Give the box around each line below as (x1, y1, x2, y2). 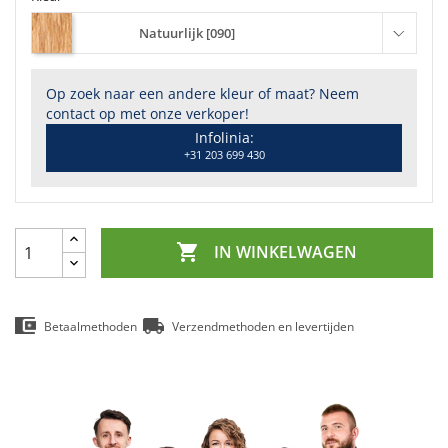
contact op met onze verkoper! (46, 103, 249, 123)
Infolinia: (194, 127, 254, 147)
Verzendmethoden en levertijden (172, 317, 354, 335)
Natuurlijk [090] (139, 23, 235, 42)
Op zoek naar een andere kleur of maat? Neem (46, 83, 359, 103)
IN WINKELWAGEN (214, 240, 358, 263)
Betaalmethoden (44, 317, 137, 335)
